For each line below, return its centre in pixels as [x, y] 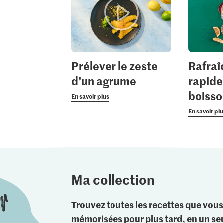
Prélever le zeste [114, 65]
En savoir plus [90, 96]
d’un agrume [104, 80]
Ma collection [113, 179]
